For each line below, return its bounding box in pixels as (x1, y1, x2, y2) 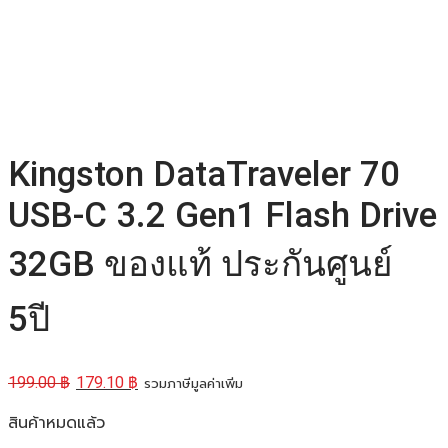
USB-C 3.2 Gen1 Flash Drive (8, 195, 437, 237)
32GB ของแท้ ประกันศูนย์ (8, 244, 393, 286)
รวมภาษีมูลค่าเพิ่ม (144, 372, 243, 394)
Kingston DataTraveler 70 (8, 154, 400, 196)
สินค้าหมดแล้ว (8, 410, 105, 435)
